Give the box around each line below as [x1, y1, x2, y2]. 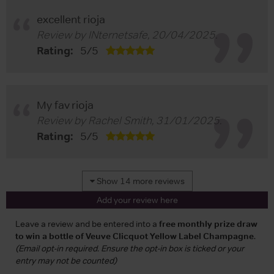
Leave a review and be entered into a [15, 218, 159, 229]
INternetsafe [88, 28, 147, 42]
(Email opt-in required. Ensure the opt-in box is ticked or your [15, 242, 244, 254]
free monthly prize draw [159, 218, 257, 229]
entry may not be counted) [15, 254, 117, 266]
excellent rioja [37, 12, 105, 26]
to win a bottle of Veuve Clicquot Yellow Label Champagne [15, 230, 254, 242]
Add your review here [96, 194, 178, 206]
